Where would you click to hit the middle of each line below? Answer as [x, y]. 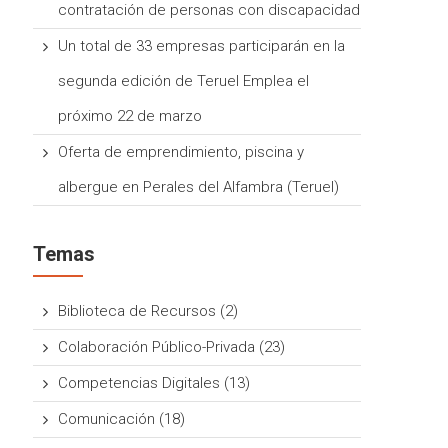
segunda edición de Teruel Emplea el [184, 81]
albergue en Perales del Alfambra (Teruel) [199, 187]
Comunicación [107, 419]
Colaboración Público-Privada [157, 347]
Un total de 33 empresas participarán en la [202, 46]
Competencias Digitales [139, 383]
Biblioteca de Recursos [137, 311]
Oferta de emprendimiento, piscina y [181, 152]
